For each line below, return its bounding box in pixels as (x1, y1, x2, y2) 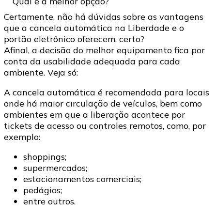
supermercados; (23, 162, 87, 173)
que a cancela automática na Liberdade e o (4, 22, 184, 33)
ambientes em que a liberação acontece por (4, 108, 185, 120)
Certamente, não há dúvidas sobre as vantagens (4, 11, 203, 22)
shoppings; (23, 151, 66, 162)
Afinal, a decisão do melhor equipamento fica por (4, 44, 205, 56)
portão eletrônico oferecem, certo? (4, 33, 144, 45)
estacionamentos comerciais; (23, 173, 141, 185)
